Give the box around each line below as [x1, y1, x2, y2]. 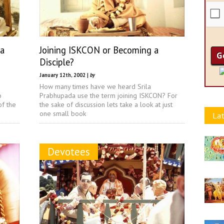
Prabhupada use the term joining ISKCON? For [39, 91, 177, 100]
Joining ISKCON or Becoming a [39, 44, 158, 56]
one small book [39, 109, 86, 118]
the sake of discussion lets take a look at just [39, 100, 172, 109]
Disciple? [39, 56, 74, 68]
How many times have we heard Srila [39, 82, 151, 91]
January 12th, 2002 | [39, 71, 90, 78]
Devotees [47, 145, 90, 158]
